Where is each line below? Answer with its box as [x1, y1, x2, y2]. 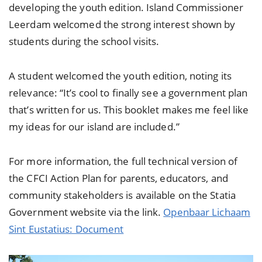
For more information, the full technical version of [9, 154, 238, 168]
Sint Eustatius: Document [9, 222, 124, 236]
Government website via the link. [9, 205, 164, 219]
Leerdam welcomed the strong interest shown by [9, 18, 236, 32]
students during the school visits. [9, 35, 160, 49]
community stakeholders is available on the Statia [9, 188, 236, 202]
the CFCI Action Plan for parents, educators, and [9, 171, 228, 185]
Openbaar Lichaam [163, 205, 250, 219]
